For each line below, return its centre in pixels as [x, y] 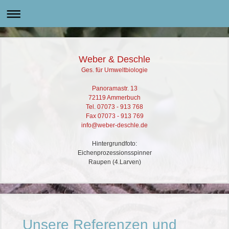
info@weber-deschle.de [114, 125]
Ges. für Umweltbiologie [114, 70]
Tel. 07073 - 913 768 [114, 107]
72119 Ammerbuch [114, 98]
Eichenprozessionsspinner [114, 153]
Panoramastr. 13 [114, 89]
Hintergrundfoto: [114, 144]
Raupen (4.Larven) [114, 162]
